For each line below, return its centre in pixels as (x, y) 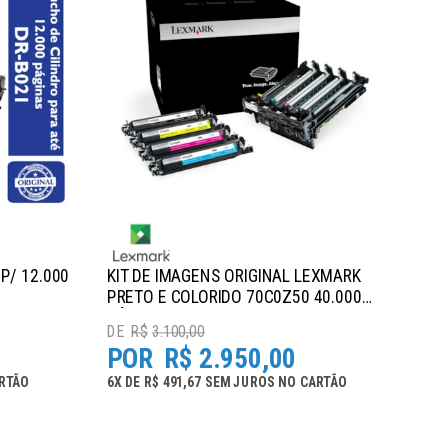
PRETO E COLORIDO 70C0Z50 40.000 (234, 296)
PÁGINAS (138, 317)
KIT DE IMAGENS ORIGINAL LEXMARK (233, 276)
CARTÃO (323, 382)
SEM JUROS (239, 382)
